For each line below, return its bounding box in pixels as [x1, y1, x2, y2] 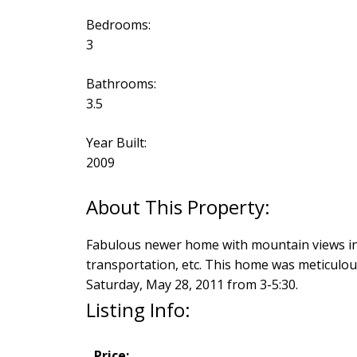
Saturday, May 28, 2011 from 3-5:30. [85, 275, 298, 293]
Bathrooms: [85, 74, 156, 92]
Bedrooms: [85, 15, 151, 33]
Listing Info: [85, 296, 190, 323]
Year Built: [85, 133, 147, 151]
